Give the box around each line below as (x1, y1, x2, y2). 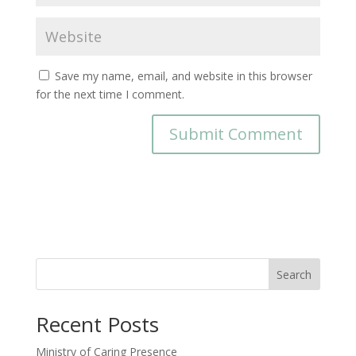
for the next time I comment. (35, 87, 184, 102)
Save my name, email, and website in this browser (54, 68, 312, 83)
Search (277, 266, 312, 282)
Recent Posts (35, 310, 159, 339)
